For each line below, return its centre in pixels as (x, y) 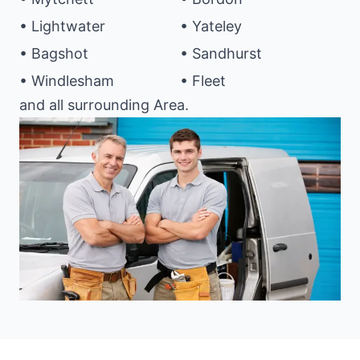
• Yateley (211, 26)
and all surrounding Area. (104, 104)
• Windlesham (67, 80)
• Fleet (203, 80)
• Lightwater (62, 26)
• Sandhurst (221, 53)
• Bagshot (54, 53)
